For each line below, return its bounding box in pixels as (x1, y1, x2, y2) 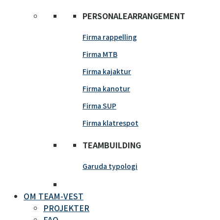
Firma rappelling (82, 32, 137, 42)
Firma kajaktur (82, 66, 131, 77)
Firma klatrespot (82, 118, 138, 128)
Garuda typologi (82, 161, 137, 171)
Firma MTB (82, 49, 117, 59)
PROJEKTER (43, 201, 89, 214)
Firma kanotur (82, 83, 130, 94)
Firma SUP (82, 101, 116, 111)
